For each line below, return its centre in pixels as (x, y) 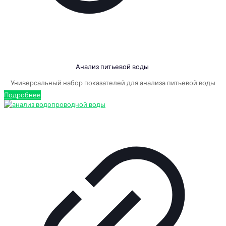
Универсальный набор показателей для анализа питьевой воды (113, 83)
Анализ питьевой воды (113, 67)
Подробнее (22, 95)
